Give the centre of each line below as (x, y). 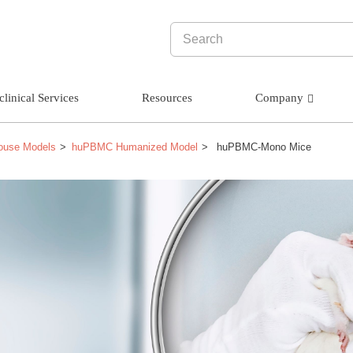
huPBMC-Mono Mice (263, 147)
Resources (167, 98)
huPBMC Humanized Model (135, 147)
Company (280, 98)
